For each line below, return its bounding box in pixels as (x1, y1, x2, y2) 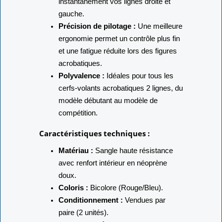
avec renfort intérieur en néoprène (58, 174, 167, 183)
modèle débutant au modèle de (58, 111, 158, 120)
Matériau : (58, 162, 93, 170)
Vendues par (122, 211, 166, 220)
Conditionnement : (58, 211, 123, 220)
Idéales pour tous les (104, 87, 173, 96)
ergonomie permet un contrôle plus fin (58, 50, 180, 58)
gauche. (58, 25, 84, 34)
